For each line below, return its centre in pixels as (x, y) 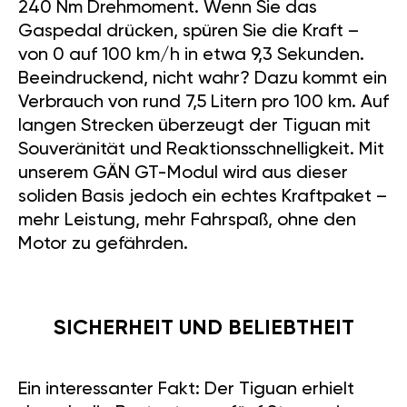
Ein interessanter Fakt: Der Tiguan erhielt (186, 390)
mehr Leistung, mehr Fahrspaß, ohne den (187, 221)
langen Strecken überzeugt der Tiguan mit (194, 127)
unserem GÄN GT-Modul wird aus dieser (183, 174)
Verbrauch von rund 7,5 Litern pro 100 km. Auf (203, 103)
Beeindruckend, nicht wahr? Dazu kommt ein (203, 79)
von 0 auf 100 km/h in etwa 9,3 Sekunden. (191, 56)
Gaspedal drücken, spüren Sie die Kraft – (189, 32)
